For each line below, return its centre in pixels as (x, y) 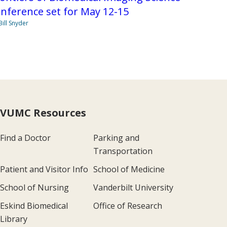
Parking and (116, 138)
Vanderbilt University (133, 187)
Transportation (123, 151)
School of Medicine (129, 169)
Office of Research (127, 205)
